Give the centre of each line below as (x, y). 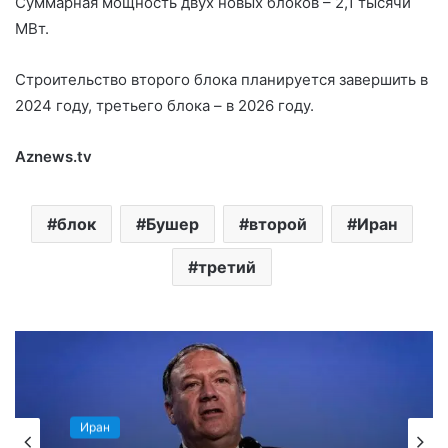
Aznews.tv (53, 156)
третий (226, 266)
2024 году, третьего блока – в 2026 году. (164, 105)
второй (277, 223)
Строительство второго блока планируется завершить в (221, 79)
